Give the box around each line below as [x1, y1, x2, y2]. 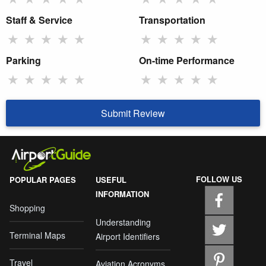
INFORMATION [96, 188, 150, 200]
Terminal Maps [9, 229, 65, 242]
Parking [6, 53, 41, 67]
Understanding [96, 216, 151, 229]
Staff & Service [6, 12, 72, 27]
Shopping [9, 202, 45, 214]
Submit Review [101, 106, 165, 120]
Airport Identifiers [96, 230, 160, 243]
